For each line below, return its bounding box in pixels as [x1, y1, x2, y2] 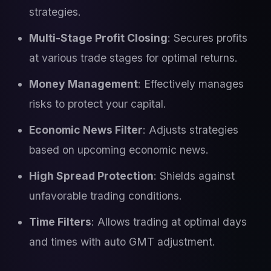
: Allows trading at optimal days [91, 215, 247, 228]
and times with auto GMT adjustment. [29, 235, 215, 248]
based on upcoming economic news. [29, 143, 209, 156]
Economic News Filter [29, 123, 143, 136]
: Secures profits [168, 31, 247, 44]
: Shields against [154, 169, 235, 182]
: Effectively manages [138, 77, 244, 90]
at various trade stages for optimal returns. [29, 51, 238, 64]
